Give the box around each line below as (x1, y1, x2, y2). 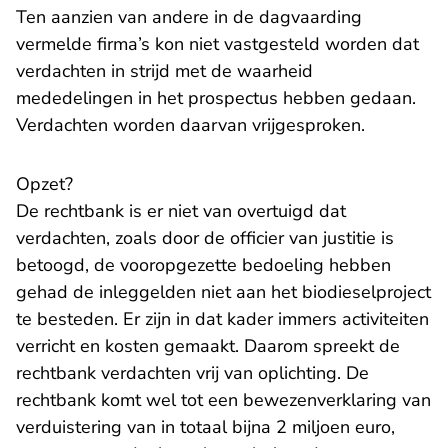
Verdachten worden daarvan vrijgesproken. (16, 113, 365, 137)
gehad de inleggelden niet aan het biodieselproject (16, 280, 431, 304)
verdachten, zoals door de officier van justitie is (16, 226, 394, 250)
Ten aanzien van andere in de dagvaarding (16, 5, 362, 29)
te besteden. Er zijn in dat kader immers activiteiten (16, 307, 429, 331)
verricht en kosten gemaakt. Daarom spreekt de (16, 334, 400, 358)
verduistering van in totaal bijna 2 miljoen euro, (16, 415, 395, 439)
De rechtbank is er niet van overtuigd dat (16, 199, 346, 223)
